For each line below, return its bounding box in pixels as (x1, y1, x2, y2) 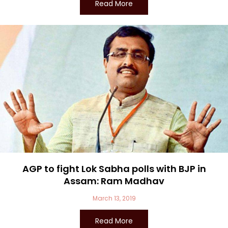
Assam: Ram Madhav (64, 175, 164, 188)
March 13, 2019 (92, 194, 136, 203)
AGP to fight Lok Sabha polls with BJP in (22, 162, 206, 176)
